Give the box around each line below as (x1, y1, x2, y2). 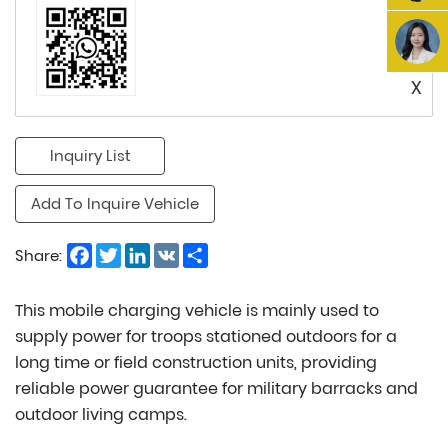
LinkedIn (150, 239, 211, 261)
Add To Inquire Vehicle (31, 192, 199, 214)
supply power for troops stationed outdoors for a (15, 324, 397, 348)
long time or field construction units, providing (15, 350, 377, 374)
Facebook (92, 239, 165, 261)
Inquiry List (49, 144, 131, 166)
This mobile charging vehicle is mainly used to (15, 298, 379, 322)
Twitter (121, 239, 173, 261)
